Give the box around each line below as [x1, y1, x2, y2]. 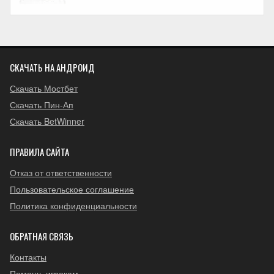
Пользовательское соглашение [10, 182, 134, 195]
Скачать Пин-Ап [10, 98, 73, 111]
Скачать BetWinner [10, 114, 84, 127]
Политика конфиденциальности [10, 199, 137, 212]
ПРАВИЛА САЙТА [10, 144, 69, 158]
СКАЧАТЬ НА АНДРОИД [10, 60, 95, 74]
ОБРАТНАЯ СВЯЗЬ [10, 229, 73, 243]
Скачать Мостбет [10, 81, 78, 94]
